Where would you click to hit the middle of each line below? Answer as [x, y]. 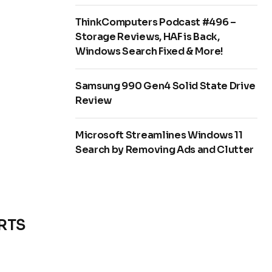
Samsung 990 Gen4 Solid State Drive [166, 86]
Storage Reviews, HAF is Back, [148, 37]
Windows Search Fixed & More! [150, 52]
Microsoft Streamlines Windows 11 [159, 135]
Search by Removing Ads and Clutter [165, 150]
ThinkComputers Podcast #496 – [156, 22]
